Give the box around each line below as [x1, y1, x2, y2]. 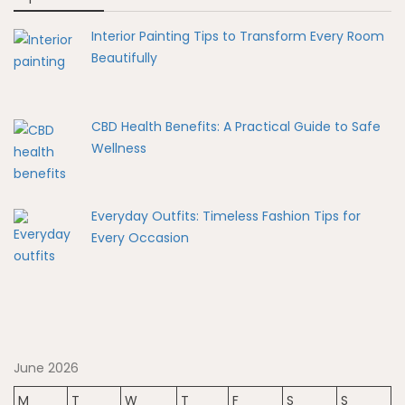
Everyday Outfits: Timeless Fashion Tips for [90, 207, 361, 226]
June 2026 [14, 358, 79, 377]
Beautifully [90, 48, 157, 67]
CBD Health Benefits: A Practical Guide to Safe [90, 117, 381, 136]
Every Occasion [90, 229, 189, 248]
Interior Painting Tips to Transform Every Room [90, 26, 384, 45]
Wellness [90, 138, 146, 157]
